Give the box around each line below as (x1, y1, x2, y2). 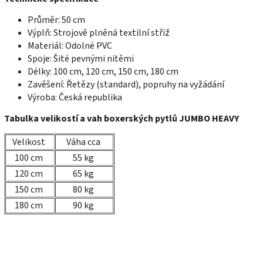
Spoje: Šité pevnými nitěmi (28, 52, 134, 66)
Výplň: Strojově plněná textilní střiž (28, 26, 170, 40)
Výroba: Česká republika (28, 91, 122, 104)
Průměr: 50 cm (28, 14, 85, 27)
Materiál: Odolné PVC (28, 39, 112, 53)
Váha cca (66, 136, 100, 149)
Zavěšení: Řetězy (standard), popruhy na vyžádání (28, 78, 224, 92)
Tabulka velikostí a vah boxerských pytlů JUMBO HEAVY (4, 112, 239, 126)
